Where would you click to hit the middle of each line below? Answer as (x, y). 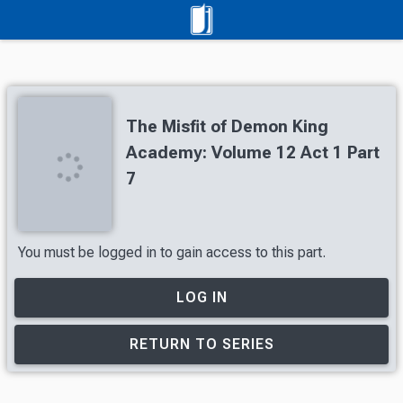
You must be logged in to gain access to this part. (172, 252)
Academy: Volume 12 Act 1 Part (253, 152)
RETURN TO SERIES (201, 344)
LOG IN (201, 297)
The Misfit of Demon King (227, 126)
